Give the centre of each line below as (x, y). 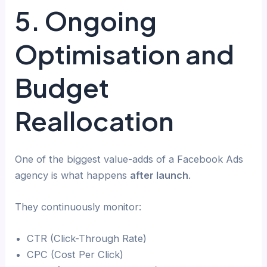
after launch (159, 175)
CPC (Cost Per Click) (75, 255)
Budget (62, 87)
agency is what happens (73, 175)
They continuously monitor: (78, 207)
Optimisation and (125, 54)
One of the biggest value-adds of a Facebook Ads (129, 159)
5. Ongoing (86, 20)
